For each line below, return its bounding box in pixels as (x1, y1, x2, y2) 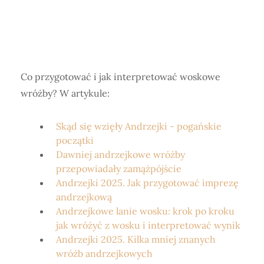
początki (56, 134, 94, 147)
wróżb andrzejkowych (56, 247, 153, 260)
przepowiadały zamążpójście (56, 163, 181, 175)
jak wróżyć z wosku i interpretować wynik (56, 219, 240, 232)
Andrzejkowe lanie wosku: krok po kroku (56, 205, 235, 217)
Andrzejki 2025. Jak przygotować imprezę (56, 177, 239, 189)
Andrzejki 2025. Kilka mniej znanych (56, 233, 216, 246)
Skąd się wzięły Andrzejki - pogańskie (56, 120, 222, 133)
